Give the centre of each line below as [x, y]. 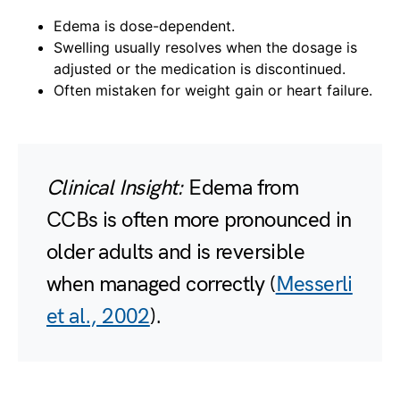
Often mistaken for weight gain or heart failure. [213, 91]
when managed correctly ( [161, 285]
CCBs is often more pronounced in [199, 221]
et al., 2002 [98, 317]
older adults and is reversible [175, 253]
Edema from [241, 188]
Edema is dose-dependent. [144, 26]
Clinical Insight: [115, 188]
